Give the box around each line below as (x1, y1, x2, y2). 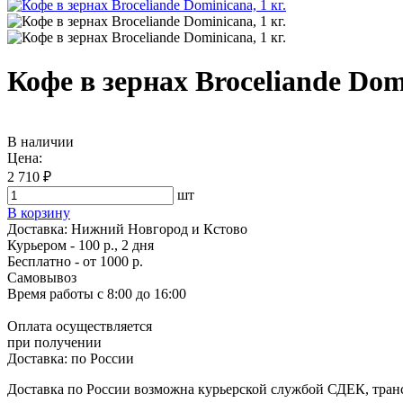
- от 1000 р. (71, 253, 143, 269)
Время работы (7, 285, 94, 301)
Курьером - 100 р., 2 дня (7, 237, 154, 253)
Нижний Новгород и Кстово (71, 220, 247, 237)
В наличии (7, 133, 74, 149)
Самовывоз (7, 269, 76, 285)
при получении (7, 334, 102, 350)
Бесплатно (7, 253, 71, 269)
